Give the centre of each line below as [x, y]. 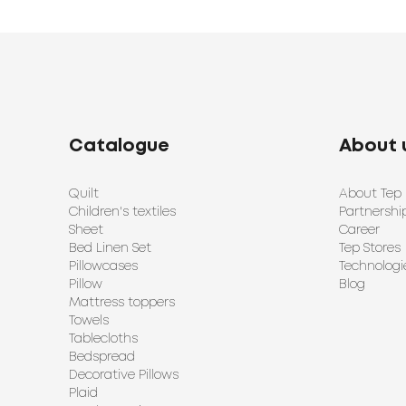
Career [359, 230]
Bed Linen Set [110, 248]
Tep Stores [370, 248]
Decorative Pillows [124, 375]
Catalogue [119, 146]
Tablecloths [103, 339]
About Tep [370, 194]
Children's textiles [122, 212]
